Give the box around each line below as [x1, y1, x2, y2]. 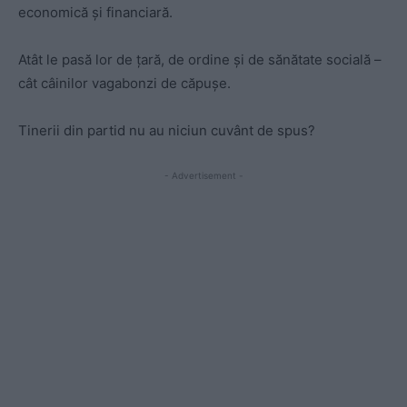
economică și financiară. [18, 4, 173, 22]
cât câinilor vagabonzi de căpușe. [18, 74, 231, 93]
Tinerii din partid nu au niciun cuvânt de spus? [18, 122, 315, 140]
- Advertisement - [164, 170, 243, 182]
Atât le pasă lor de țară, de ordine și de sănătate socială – [18, 51, 382, 69]
